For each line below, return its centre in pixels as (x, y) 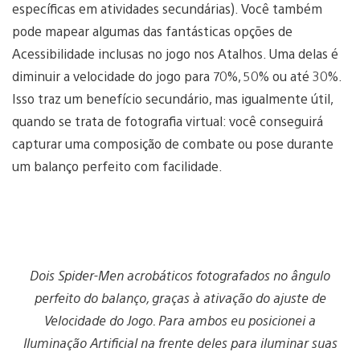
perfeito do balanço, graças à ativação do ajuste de (180, 298)
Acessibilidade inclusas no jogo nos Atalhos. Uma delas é (175, 54)
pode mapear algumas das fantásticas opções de (152, 31)
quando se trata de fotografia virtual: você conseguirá (168, 121)
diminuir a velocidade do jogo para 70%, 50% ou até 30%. (177, 76)
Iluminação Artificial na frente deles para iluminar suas (180, 343)
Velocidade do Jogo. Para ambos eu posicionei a (180, 321)
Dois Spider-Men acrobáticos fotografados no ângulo (180, 276)
